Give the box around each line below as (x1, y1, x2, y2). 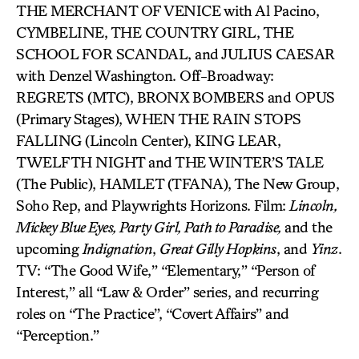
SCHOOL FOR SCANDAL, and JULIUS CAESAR (16, 45, 335, 63)
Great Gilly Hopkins (159, 240, 276, 257)
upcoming (16, 240, 83, 257)
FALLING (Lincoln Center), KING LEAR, (16, 131, 280, 149)
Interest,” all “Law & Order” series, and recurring (16, 283, 318, 301)
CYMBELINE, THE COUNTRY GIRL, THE (16, 23, 293, 41)
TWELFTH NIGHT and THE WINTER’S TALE (16, 153, 324, 171)
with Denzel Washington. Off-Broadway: (16, 67, 274, 84)
